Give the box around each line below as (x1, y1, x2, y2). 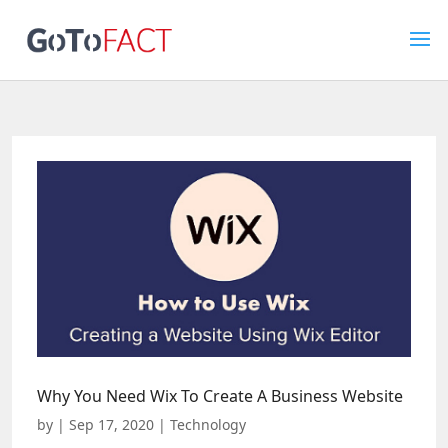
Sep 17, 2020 (69, 415, 154, 435)
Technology (170, 415, 246, 435)
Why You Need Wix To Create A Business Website (37, 385, 403, 408)
